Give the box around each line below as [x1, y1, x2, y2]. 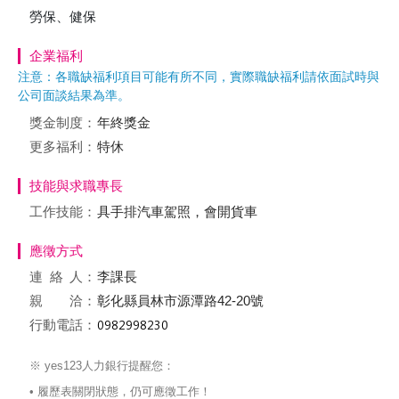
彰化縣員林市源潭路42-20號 [97, 293, 264, 308]
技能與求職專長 [29, 178, 123, 193]
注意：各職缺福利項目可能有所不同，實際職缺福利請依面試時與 [18, 69, 379, 84]
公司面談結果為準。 [18, 88, 130, 102]
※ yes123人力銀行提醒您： [29, 359, 175, 372]
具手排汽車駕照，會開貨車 [97, 204, 257, 219]
